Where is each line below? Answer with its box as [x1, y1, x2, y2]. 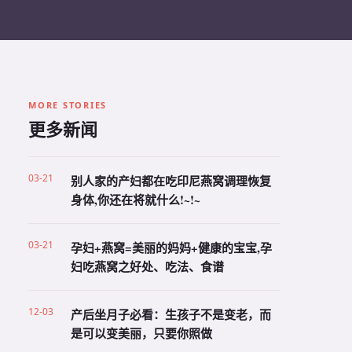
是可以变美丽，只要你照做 [71, 324, 212, 342]
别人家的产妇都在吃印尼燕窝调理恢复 [71, 172, 271, 189]
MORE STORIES [28, 99, 108, 111]
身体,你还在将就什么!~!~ [71, 191, 200, 208]
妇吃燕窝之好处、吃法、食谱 [71, 258, 224, 275]
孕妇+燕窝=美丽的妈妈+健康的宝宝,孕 [71, 239, 272, 256]
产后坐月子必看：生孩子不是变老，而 [71, 306, 271, 323]
